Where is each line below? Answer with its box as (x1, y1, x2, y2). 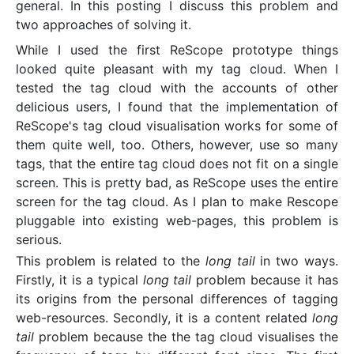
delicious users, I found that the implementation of (16, 99, 338, 115)
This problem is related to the (16, 253, 205, 269)
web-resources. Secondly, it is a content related (16, 310, 312, 326)
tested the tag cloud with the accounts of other (16, 80, 338, 96)
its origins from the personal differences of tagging (16, 291, 338, 307)
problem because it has (191, 272, 339, 288)
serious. (16, 232, 62, 247)
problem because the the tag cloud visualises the (34, 329, 338, 345)
